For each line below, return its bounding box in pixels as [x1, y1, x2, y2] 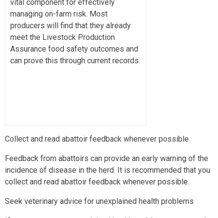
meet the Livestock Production [10, 32, 115, 42]
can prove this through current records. [10, 55, 140, 65]
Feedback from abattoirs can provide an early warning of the [5, 153, 208, 163]
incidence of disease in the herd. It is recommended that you [5, 165, 210, 175]
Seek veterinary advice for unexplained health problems [5, 196, 194, 206]
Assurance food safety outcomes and [10, 44, 138, 54]
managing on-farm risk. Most [10, 9, 108, 18]
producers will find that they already [10, 20, 131, 30]
